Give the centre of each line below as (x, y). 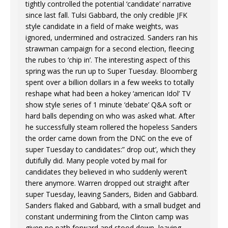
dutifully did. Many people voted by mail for (96, 161)
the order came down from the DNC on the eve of (109, 138)
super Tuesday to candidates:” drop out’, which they (110, 150)
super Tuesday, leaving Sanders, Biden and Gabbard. (112, 194)
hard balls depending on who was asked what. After (110, 116)
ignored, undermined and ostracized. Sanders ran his (112, 38)
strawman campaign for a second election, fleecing (110, 49)
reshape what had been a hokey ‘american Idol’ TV (108, 94)
